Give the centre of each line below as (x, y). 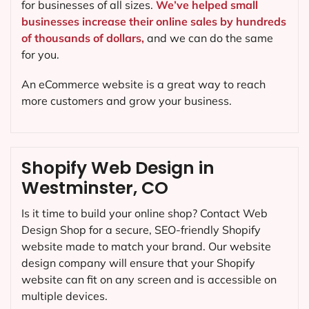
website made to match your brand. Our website (146, 247)
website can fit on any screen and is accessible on (149, 280)
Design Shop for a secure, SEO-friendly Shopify (141, 230)
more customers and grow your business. (127, 101)
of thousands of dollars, (83, 38)
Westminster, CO (95, 188)
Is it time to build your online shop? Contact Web (144, 213)
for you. (40, 54)
